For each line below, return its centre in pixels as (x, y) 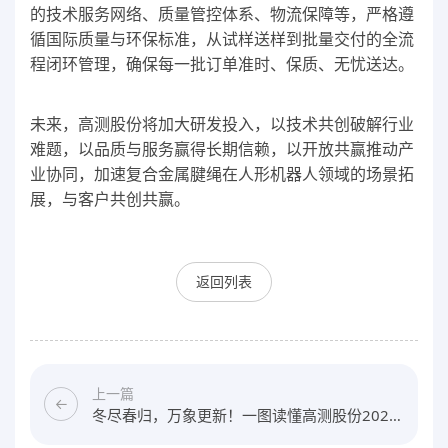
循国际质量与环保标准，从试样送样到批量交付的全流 (222, 39)
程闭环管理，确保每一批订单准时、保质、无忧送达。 (224, 64)
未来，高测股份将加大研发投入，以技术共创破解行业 (222, 123)
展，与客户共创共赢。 (110, 198)
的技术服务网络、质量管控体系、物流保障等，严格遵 (222, 14)
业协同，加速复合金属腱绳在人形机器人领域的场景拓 (222, 173)
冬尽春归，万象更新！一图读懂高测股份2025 (245, 414)
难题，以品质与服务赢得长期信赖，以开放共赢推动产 (222, 148)
